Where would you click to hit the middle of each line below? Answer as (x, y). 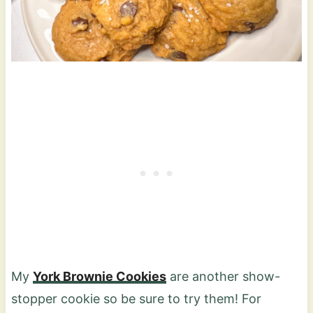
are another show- (223, 277)
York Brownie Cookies (99, 277)
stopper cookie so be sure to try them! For (136, 299)
